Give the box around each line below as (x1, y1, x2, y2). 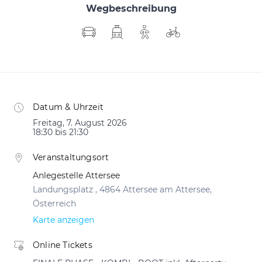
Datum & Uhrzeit (33, 102, 104, 112)
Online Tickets (33, 240, 92, 250)
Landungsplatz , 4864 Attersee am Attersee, (33, 184, 212, 195)
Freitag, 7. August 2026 (33, 118, 127, 128)
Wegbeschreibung (85, 3, 177, 14)
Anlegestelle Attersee (33, 170, 120, 181)
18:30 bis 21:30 (33, 127, 88, 137)
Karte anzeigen (33, 215, 94, 225)
